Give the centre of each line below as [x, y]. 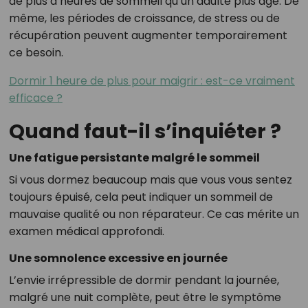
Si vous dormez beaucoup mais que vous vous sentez [150, 180]
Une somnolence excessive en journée [118, 258]
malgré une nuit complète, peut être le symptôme [145, 298]
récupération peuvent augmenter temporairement [148, 36]
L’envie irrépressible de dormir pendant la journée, [144, 280]
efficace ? [35, 98]
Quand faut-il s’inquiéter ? [145, 132]
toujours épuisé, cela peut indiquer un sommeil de [141, 197]
